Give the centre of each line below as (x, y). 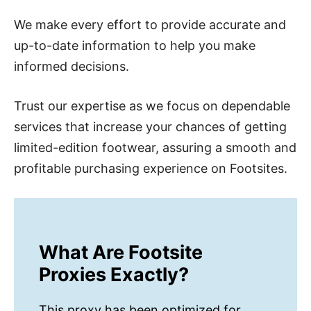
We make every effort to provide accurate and (150, 25)
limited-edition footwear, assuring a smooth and (155, 148)
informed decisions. (72, 67)
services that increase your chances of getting (150, 127)
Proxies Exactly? (114, 275)
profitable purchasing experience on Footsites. (151, 169)
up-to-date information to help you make (135, 46)
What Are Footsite (121, 253)
